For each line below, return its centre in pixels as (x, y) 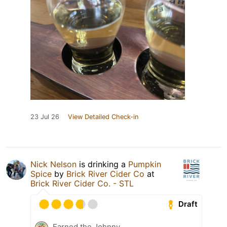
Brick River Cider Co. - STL (82, 183)
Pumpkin (145, 164)
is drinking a (102, 164)
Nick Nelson (53, 164)
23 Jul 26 (45, 117)
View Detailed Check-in (103, 117)
